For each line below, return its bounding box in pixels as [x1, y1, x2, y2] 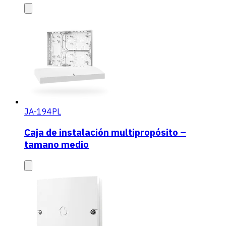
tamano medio [24, 138, 89, 150]
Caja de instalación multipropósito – [24, 126, 186, 138]
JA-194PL [24, 106, 61, 117]
